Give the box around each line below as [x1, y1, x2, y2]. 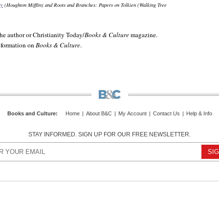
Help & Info [186, 110, 212, 117]
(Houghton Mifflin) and [3, 1, 54, 8]
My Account [118, 110, 147, 117]
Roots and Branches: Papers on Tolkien [54, 1, 136, 8]
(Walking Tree [136, 1, 167, 8]
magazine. [129, 30, 157, 39]
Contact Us [153, 110, 180, 117]
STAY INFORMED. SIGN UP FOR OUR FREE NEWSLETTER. [28, 131, 191, 138]
